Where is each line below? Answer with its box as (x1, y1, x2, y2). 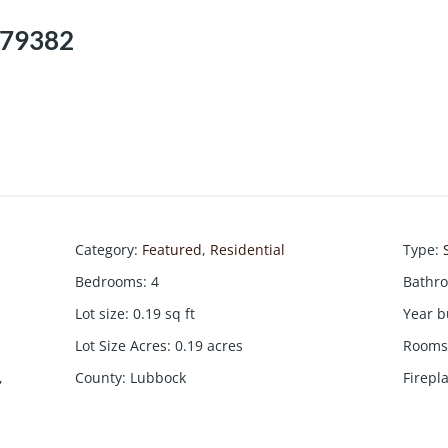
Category (75, 240, 135, 260)
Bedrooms (75, 272, 144, 292)
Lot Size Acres (75, 336, 168, 356)
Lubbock (130, 368, 187, 388)
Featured (142, 240, 203, 260)
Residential (210, 240, 286, 260)
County (75, 368, 123, 388)
